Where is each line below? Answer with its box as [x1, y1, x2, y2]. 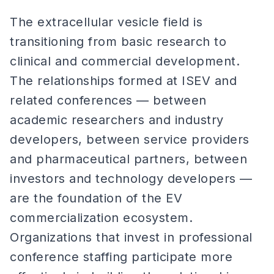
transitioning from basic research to [10, 34, 226, 49]
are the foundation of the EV [10, 191, 182, 206]
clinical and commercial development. [10, 54, 240, 68]
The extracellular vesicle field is [10, 15, 202, 29]
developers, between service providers [10, 132, 250, 147]
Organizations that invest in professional [10, 230, 253, 245]
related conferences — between [10, 93, 207, 108]
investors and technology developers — [10, 171, 253, 186]
